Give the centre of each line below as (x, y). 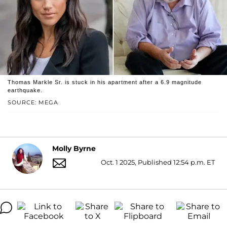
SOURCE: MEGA (33, 102)
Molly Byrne (74, 149)
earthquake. (25, 90)
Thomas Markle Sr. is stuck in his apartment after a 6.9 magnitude (105, 82)
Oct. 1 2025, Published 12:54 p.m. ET (158, 162)
